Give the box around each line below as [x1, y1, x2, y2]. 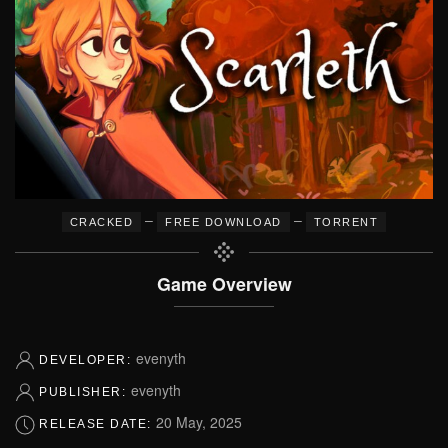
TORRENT [313, 215, 379, 228]
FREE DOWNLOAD [165, 215, 282, 228]
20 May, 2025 [156, 412, 242, 433]
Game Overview [156, 270, 292, 296]
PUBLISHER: [39, 384, 131, 399]
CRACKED [69, 215, 134, 228]
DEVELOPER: [39, 352, 136, 367]
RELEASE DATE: [39, 417, 156, 432]
